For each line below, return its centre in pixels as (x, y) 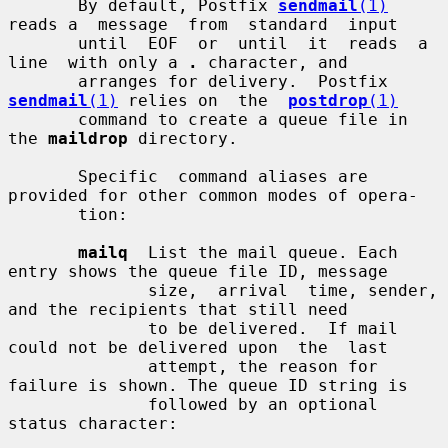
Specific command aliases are (43, 176)
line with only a (98, 62)
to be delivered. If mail (78, 328)
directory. (183, 138)
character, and (273, 62)
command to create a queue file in (43, 119)
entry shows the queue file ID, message (198, 271)
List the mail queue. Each (263, 252)
